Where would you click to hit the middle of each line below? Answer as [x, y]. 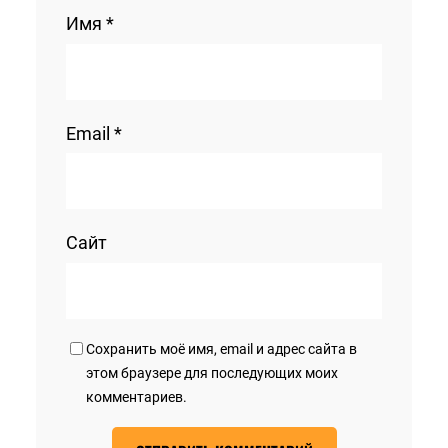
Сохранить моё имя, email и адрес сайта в [221, 348]
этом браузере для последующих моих [212, 372]
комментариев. [136, 396]
